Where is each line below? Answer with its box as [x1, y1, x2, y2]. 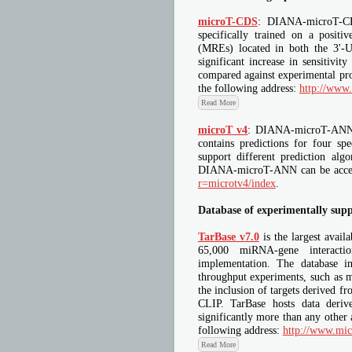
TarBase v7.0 [197, 229, 259, 243]
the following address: [197, 82, 299, 94]
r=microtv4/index [197, 177, 276, 189]
